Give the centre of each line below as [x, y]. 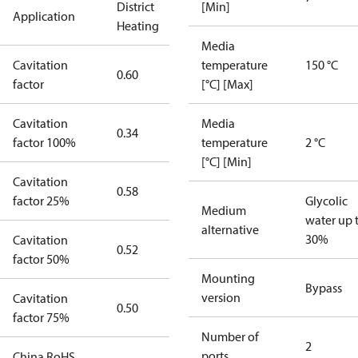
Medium [224, 210]
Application [44, 16]
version [221, 297]
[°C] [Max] [227, 84]
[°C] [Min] [227, 161]
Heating [138, 26]
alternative [230, 229]
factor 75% [41, 317]
